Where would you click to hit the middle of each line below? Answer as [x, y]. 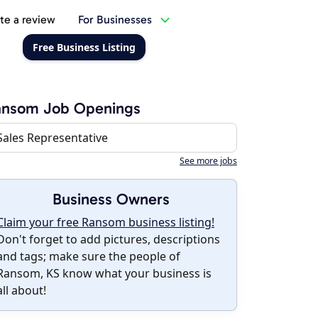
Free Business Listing [84, 47]
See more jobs [208, 161]
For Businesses [115, 20]
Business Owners [111, 199]
